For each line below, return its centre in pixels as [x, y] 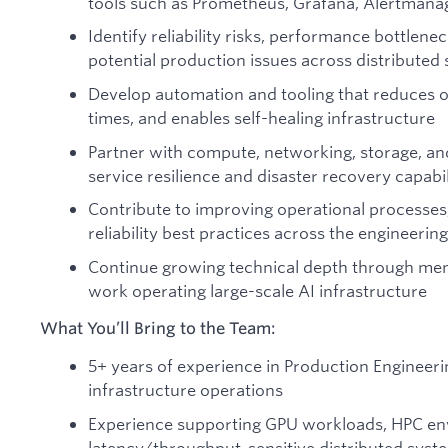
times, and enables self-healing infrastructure [261, 117]
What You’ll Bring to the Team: [158, 328]
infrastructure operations [185, 390]
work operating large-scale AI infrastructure [257, 290]
